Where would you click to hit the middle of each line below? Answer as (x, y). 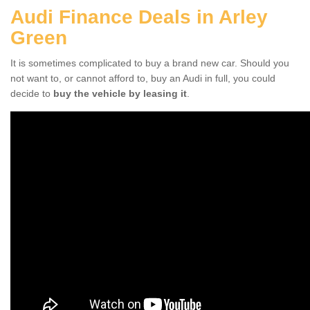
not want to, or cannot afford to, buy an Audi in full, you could (143, 78)
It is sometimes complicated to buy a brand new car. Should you (150, 63)
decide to (32, 93)
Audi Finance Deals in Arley (139, 17)
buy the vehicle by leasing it (120, 93)
